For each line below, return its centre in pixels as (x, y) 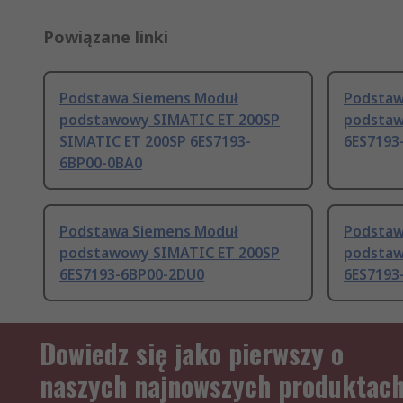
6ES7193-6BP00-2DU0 (132, 275)
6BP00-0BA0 (101, 163)
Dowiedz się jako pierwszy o (192, 354)
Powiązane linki (106, 37)
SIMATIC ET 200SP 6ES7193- (155, 142)
